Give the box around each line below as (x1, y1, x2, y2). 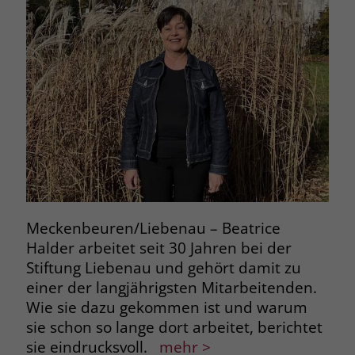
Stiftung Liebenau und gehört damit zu (25, 258, 301, 278)
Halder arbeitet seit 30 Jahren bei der (25, 238, 292, 258)
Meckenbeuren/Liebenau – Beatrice (25, 218, 281, 239)
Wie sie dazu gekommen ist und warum (25, 297, 307, 318)
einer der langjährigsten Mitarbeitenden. (25, 277, 317, 298)
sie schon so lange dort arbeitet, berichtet (25, 317, 323, 338)
